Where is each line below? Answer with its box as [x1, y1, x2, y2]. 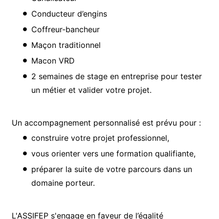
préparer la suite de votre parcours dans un [31, 164, 192, 174]
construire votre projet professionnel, [31, 132, 169, 143]
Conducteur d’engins [31, 8, 107, 19]
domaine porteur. [31, 177, 95, 188]
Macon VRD [31, 55, 75, 66]
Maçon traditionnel [31, 40, 101, 50]
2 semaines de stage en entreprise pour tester [31, 71, 202, 81]
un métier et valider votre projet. [31, 85, 152, 95]
